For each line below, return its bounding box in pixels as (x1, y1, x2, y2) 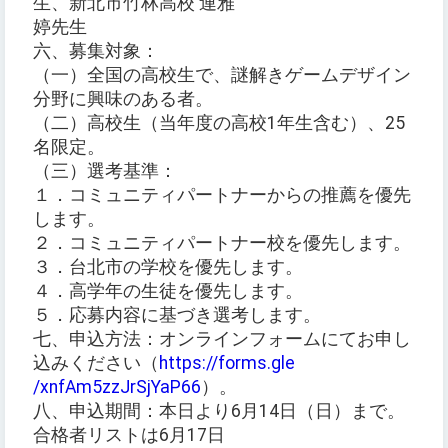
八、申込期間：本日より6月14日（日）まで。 (33, 401, 405, 422)
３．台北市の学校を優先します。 (33, 257, 303, 278)
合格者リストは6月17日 (33, 425, 225, 446)
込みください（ (33, 353, 159, 374)
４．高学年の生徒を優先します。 (33, 281, 303, 302)
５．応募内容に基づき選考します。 (33, 305, 321, 326)
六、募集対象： (33, 41, 159, 62)
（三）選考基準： (33, 161, 177, 182)
